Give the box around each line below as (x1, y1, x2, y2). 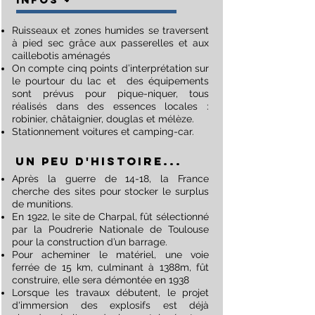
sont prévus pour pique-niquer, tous (12, 88, 209, 99)
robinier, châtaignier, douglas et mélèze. (12, 113, 194, 124)
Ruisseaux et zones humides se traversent (12, 25, 209, 36)
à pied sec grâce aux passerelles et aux (12, 37, 209, 49)
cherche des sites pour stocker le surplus (12, 186, 209, 197)
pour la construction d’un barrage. (12, 236, 167, 247)
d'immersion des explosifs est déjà (12, 300, 209, 311)
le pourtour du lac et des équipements (12, 75, 209, 86)
